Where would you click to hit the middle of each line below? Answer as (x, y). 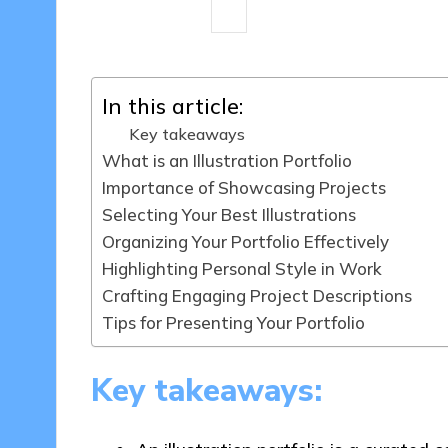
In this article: (172, 105)
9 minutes (152, 15)
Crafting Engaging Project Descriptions (256, 295)
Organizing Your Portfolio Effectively (245, 241)
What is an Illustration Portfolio (226, 160)
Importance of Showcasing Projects (243, 187)
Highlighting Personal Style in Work (241, 268)
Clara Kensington (313, 15)
